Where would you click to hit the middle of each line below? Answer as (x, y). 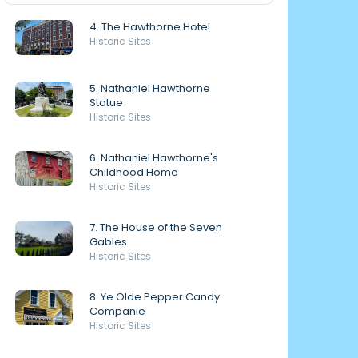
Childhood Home (134, 172)
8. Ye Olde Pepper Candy (155, 297)
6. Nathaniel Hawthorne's (154, 158)
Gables (108, 242)
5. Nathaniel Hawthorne (150, 88)
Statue (106, 103)
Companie (117, 311)
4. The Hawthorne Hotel (150, 27)
